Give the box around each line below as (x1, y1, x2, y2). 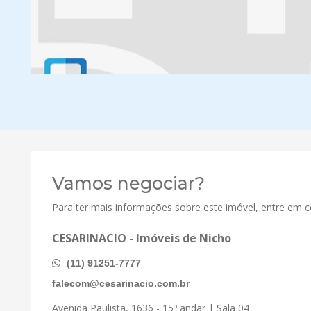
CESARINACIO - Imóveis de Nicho (52, 230, 231, 246)
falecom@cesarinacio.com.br (52, 277, 190, 289)
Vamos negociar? (52, 172, 205, 194)
